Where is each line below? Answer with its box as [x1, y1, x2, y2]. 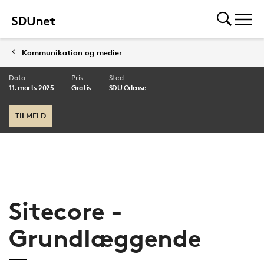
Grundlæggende [8, 223, 201, 253]
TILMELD [15, 111, 46, 120]
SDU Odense [108, 83, 146, 92]
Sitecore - [8, 196, 123, 226]
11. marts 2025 [9, 83, 54, 92]
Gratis [71, 83, 91, 92]
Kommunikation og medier [22, 48, 122, 57]
